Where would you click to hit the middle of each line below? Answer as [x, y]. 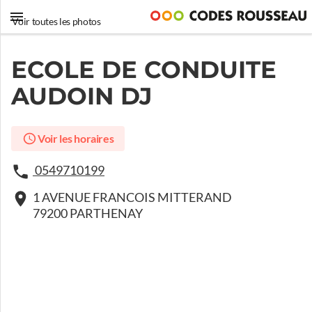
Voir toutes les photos [56, 22]
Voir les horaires [76, 139]
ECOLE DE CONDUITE [144, 70]
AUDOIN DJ [81, 96]
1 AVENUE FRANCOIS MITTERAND [132, 197]
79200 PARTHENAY [88, 213]
